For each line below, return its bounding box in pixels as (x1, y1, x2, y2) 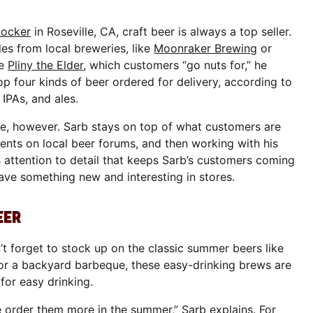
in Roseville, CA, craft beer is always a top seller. (31, 24, 292, 38)
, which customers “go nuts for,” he (83, 57, 268, 72)
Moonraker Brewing (154, 41, 258, 55)
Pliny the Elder (8, 57, 84, 72)
